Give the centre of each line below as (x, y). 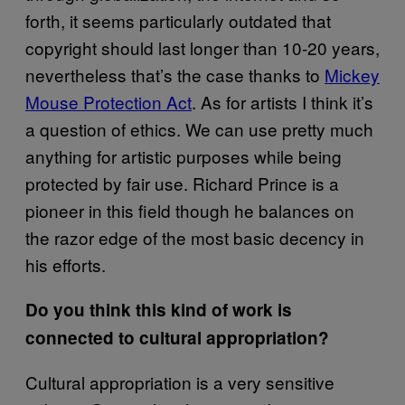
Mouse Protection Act (108, 101)
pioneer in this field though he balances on (190, 210)
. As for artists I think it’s (283, 101)
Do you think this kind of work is (159, 309)
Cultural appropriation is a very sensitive (180, 381)
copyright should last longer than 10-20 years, (202, 47)
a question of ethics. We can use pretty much (199, 128)
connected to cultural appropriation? (177, 337)
